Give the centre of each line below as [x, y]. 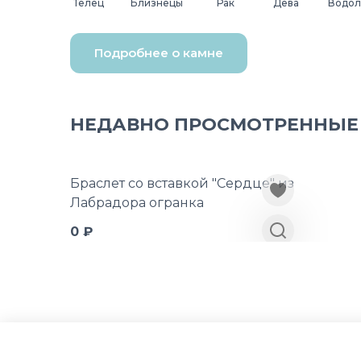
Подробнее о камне [159, 53]
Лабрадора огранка [137, 203]
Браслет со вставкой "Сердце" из [182, 183]
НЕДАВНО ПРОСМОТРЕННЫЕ [214, 124]
